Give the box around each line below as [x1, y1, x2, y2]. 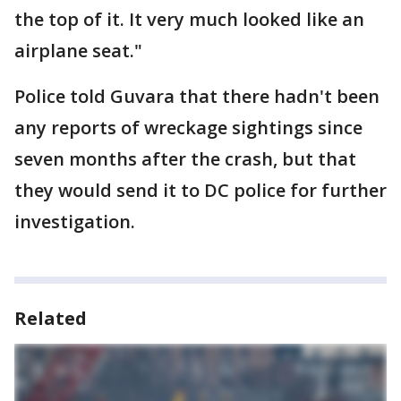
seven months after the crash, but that [14, 147, 356, 171]
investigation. [14, 209, 135, 234]
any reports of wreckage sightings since [14, 115, 363, 140]
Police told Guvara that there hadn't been [14, 84, 380, 108]
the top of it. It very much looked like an [14, 7, 364, 31]
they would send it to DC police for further [14, 178, 387, 202]
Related [14, 306, 87, 330]
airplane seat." [14, 38, 142, 63]
